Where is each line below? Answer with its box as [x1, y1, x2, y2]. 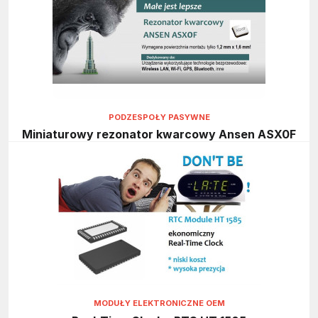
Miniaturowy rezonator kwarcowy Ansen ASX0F [22, 127, 296, 142]
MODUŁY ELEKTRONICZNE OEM [93, 298, 225, 309]
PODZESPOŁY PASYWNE [108, 112, 210, 123]
